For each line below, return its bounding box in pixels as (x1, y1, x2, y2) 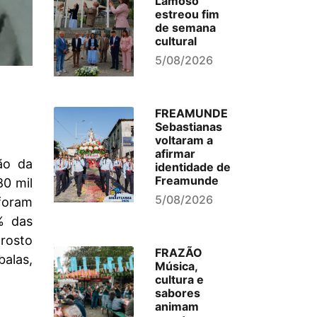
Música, (154, 259, 197, 273)
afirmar (154, 146, 195, 161)
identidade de (154, 160, 231, 174)
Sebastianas (154, 120, 222, 134)
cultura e (154, 272, 204, 287)
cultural (154, 34, 197, 48)
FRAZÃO (154, 246, 202, 260)
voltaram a (154, 133, 213, 147)
